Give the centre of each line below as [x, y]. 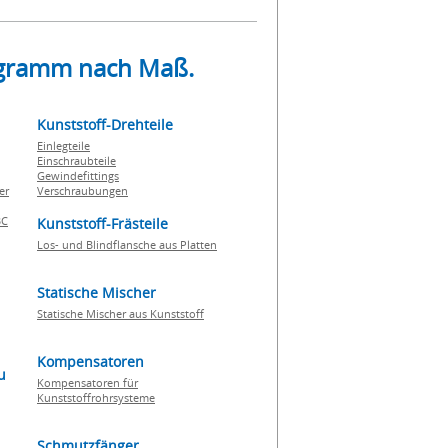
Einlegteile [63, 145]
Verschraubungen [82, 190]
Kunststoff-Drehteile [105, 124]
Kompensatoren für [87, 382]
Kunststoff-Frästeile [102, 223]
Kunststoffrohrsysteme [96, 397]
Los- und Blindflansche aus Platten [127, 244]
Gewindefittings [78, 175]
